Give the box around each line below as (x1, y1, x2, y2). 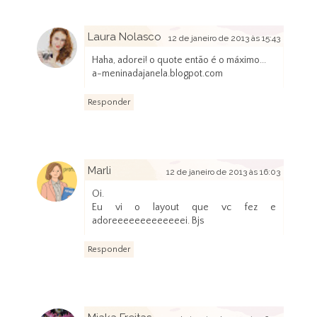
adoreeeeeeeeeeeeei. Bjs (91, 215, 204, 227)
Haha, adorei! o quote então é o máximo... (91, 54, 266, 67)
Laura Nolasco (87, 30, 161, 44)
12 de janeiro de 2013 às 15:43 (168, 33, 281, 44)
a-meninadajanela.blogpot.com (91, 68, 223, 80)
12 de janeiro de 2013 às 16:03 (166, 167, 281, 178)
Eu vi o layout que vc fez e (91, 202, 277, 214)
